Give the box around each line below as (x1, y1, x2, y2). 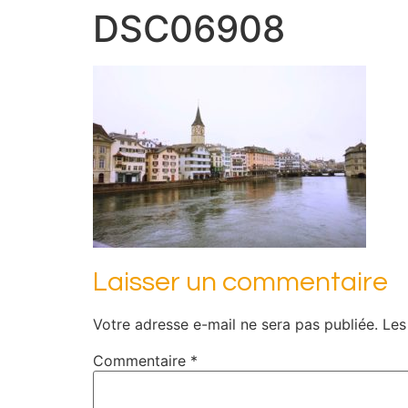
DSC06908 (93, 6, 285, 51)
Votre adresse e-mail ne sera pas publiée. (93, 315, 378, 334)
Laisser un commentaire (93, 268, 388, 297)
